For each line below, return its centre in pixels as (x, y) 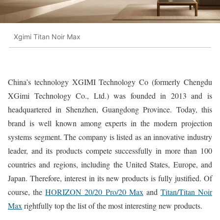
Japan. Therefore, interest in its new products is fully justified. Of (110, 178)
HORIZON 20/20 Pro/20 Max (94, 192)
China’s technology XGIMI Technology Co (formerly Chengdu (110, 82)
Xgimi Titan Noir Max (47, 37)
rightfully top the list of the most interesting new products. (112, 205)
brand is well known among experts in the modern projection (110, 123)
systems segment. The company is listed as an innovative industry (110, 137)
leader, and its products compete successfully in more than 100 (110, 150)
